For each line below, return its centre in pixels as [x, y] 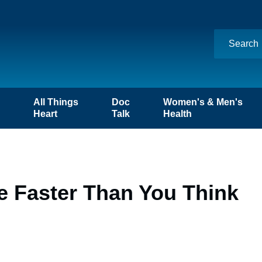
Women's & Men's [203, 102]
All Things [56, 102]
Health [178, 114]
